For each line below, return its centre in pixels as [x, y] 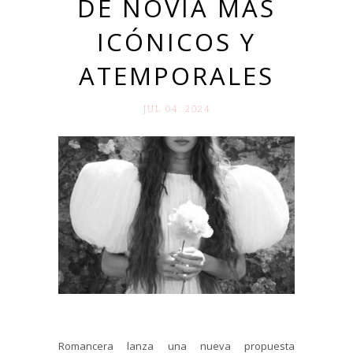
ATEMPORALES [176, 76]
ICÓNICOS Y [176, 42]
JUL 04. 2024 [176, 108]
